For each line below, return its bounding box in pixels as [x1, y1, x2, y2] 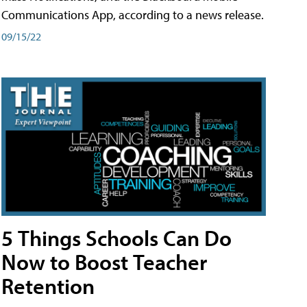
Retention [1, 271, 95, 299]
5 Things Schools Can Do [1, 223, 232, 251]
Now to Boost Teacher [1, 247, 207, 275]
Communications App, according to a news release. [1, 7, 264, 23]
